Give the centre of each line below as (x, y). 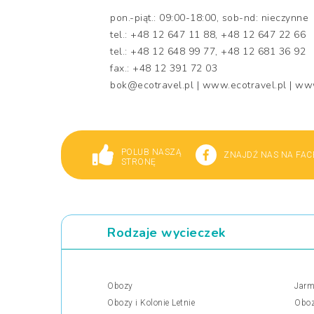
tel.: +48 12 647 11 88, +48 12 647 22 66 (208, 35)
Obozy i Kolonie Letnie (151, 303)
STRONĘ (138, 162)
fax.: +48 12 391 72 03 (164, 68)
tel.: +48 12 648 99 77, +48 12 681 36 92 (208, 52)
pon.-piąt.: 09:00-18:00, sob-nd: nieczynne (209, 18)
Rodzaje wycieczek (166, 233)
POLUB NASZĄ (151, 152)
